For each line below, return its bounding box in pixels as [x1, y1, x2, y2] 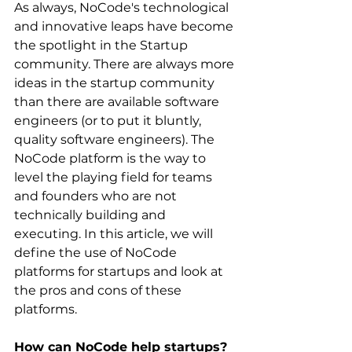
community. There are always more [14, 56, 237, 71]
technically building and [14, 207, 169, 222]
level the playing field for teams [14, 169, 215, 185]
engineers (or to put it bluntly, [14, 112, 204, 128]
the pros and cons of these [14, 282, 185, 298]
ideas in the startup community [14, 75, 218, 90]
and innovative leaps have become [14, 18, 236, 34]
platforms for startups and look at [14, 263, 226, 279]
